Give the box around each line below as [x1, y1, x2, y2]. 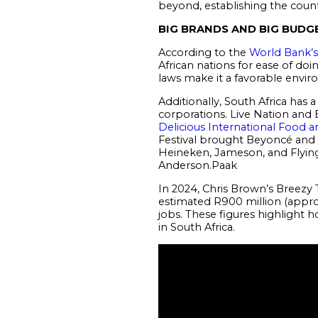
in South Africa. [158, 220, 235, 234]
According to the [158, 45, 249, 59]
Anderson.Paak [158, 158, 237, 172]
